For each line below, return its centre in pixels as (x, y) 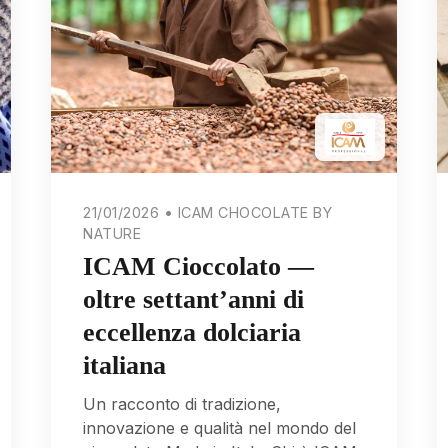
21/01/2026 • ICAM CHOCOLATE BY (208, 212)
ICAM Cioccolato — (199, 266)
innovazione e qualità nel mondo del (220, 427)
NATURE (112, 233)
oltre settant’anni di (194, 299)
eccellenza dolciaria (192, 332)
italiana (125, 365)
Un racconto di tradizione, (182, 403)
